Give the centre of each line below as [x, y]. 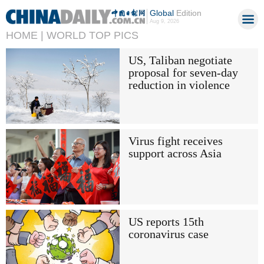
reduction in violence [179, 85]
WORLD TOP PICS [93, 35]
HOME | [25, 35]
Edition [187, 13]
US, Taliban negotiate [180, 60]
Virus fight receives [175, 141]
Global [161, 13]
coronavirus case [168, 235]
